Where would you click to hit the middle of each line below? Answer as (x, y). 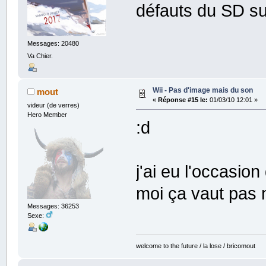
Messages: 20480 (53, 43)
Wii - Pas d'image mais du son (202, 91)
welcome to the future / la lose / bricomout (196, 246)
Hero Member (47, 115)
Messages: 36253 (53, 206)
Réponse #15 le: (183, 100)
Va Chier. (40, 56)
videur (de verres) (53, 105)
